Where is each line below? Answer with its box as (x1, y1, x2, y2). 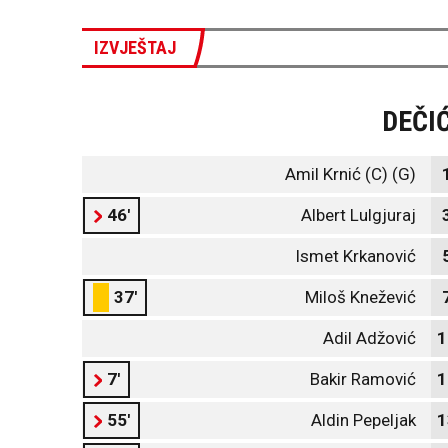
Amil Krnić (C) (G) (285, 164, 416, 184)
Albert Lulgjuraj (301, 205, 416, 225)
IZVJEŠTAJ (94, 37, 176, 58)
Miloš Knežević (305, 287, 416, 307)
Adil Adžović (323, 328, 416, 348)
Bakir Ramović (310, 369, 416, 389)
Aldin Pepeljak (311, 410, 416, 430)
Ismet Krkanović (295, 246, 416, 266)
